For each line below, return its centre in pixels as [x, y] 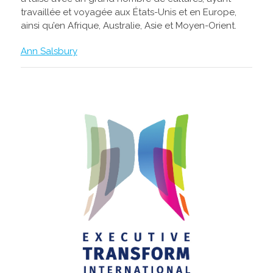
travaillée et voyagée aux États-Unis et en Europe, [128, 12]
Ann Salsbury [49, 51]
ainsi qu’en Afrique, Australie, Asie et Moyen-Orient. [128, 26]
